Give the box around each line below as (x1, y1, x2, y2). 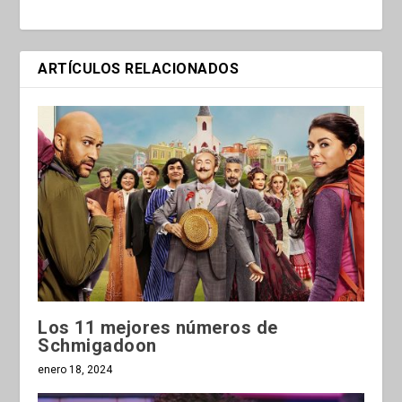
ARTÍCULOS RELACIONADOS (38, 60, 240, 78)
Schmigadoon (38, 335, 157, 357)
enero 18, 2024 (38, 363, 113, 377)
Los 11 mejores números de (38, 317, 278, 339)
